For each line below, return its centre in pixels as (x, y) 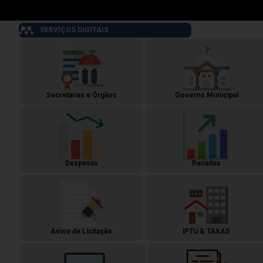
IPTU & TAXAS (207, 231)
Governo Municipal (206, 95)
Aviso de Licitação (82, 231)
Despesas (81, 163)
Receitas (207, 163)
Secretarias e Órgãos (81, 95)
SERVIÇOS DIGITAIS (75, 30)
